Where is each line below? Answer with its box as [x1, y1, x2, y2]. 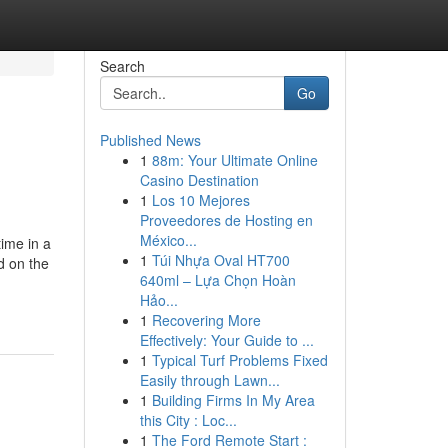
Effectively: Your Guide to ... [139, 330, 314, 350]
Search [99, 56, 145, 76]
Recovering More [151, 310, 261, 330]
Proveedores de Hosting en [139, 210, 313, 230]
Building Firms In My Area [151, 390, 315, 410]
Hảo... [139, 290, 178, 310]
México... [139, 230, 197, 250]
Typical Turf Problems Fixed [151, 350, 328, 370]
